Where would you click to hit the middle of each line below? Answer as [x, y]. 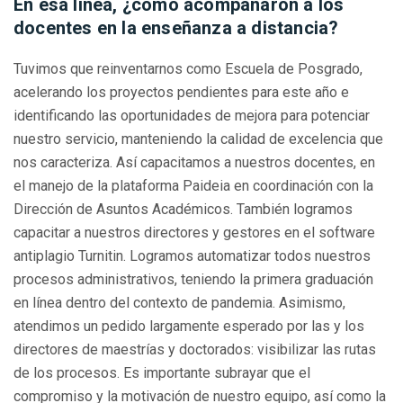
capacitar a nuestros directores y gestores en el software [194, 233]
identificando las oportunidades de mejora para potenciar [192, 116]
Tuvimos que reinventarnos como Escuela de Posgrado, [188, 69]
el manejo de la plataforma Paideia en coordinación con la [193, 186]
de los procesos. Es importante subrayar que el [162, 373]
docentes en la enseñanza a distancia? [179, 28]
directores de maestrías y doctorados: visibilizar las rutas [195, 350]
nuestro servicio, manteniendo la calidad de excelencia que [198, 139]
